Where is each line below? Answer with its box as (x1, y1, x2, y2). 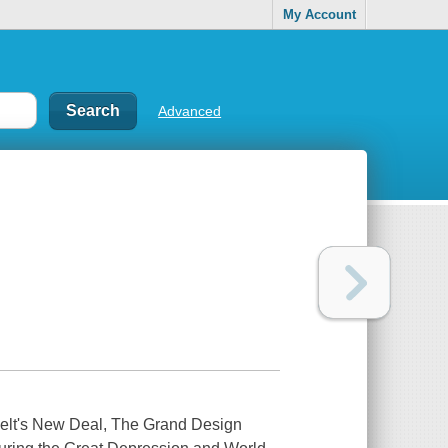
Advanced (158, 102, 222, 119)
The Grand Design (111, 416, 243, 434)
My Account (282, 7, 356, 23)
